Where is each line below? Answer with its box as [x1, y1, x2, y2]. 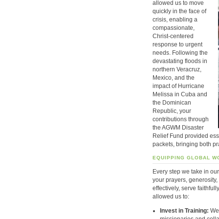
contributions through [153, 115, 209, 123]
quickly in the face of [153, 7, 206, 15]
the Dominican [153, 99, 191, 106]
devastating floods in [153, 57, 207, 65]
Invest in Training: [160, 207, 209, 214]
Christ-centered [153, 32, 194, 40]
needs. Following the [153, 49, 208, 56]
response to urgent [153, 41, 202, 48]
